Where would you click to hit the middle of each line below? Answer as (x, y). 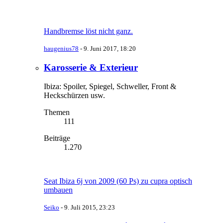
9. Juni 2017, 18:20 (110, 48)
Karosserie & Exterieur (91, 67)
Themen (57, 112)
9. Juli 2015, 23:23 (90, 208)
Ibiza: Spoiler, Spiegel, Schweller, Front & (110, 87)
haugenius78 (61, 48)
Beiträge (57, 138)
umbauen (58, 190)
